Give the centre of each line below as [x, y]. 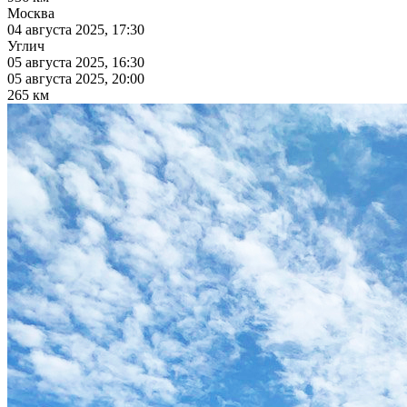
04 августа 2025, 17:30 [76, 30]
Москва [31, 14]
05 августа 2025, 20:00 [76, 79]
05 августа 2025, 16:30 [76, 63]
